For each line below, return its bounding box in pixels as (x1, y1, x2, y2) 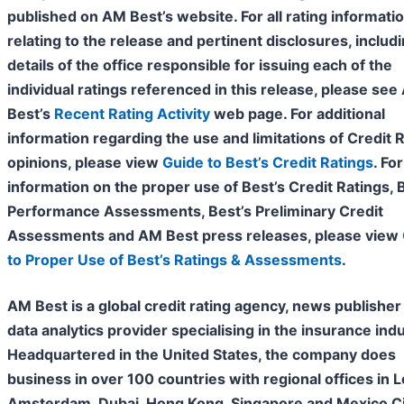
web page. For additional (210, 105, 385, 124)
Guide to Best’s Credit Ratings (162, 153, 373, 172)
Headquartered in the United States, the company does (7, 345, 396, 364)
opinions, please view (7, 153, 162, 172)
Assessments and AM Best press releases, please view (7, 226, 402, 245)
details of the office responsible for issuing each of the (7, 56, 392, 75)
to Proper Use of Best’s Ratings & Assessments (7, 251, 342, 270)
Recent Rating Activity (54, 105, 210, 124)
